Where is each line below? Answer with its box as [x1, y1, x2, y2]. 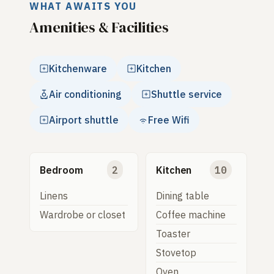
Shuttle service [151, 88, 222, 101]
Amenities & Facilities [29, 17, 169, 38]
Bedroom [40, 163, 83, 176]
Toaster [155, 228, 190, 240]
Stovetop [155, 246, 196, 259]
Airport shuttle [49, 114, 119, 127]
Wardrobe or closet [40, 209, 125, 221]
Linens [40, 190, 68, 202]
